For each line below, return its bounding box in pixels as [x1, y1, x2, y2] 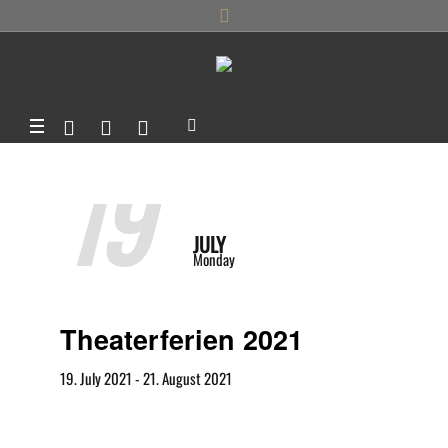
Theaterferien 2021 [60, 319, 303, 358]
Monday [193, 247, 235, 270]
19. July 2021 [60, 366, 132, 389]
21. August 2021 [143, 366, 232, 389]
